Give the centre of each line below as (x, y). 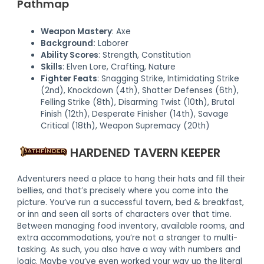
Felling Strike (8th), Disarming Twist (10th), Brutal (138, 103)
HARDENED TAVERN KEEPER (144, 153)
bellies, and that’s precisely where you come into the (123, 191)
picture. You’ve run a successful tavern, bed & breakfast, (131, 203)
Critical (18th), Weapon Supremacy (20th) (126, 126)
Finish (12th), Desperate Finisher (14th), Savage (135, 114)
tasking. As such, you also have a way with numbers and (129, 250)
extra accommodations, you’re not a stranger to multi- (128, 238)
